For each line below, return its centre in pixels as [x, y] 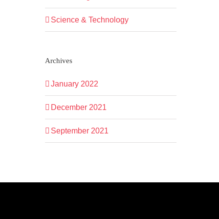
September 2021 [79, 131]
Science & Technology [89, 20]
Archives [58, 61]
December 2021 [78, 108]
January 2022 [74, 84]
